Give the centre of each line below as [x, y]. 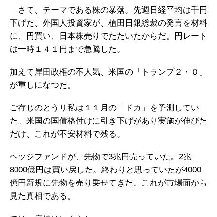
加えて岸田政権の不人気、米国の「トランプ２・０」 [108, 72]
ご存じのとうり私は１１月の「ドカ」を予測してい [104, 108]
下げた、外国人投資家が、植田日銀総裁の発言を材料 [108, 23]
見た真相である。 [43, 196]
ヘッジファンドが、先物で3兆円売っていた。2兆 [101, 157]
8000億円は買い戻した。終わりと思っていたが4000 [105, 170]
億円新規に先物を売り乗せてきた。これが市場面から [108, 183]
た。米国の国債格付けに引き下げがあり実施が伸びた [108, 121]
